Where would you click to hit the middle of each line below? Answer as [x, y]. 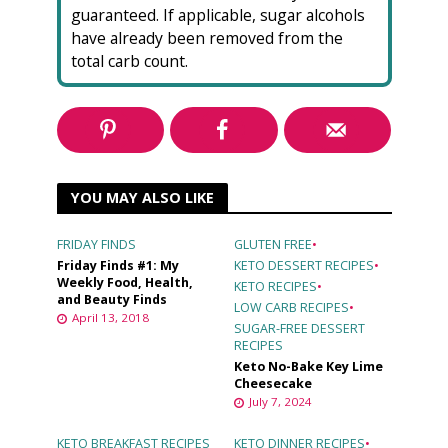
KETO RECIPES [275, 287]
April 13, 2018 [110, 318]
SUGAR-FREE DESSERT [299, 329]
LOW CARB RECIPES [291, 308]
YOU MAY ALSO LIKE [142, 197]
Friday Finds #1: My [117, 266]
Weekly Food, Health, [124, 283]
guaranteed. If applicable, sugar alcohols [217, 15]
